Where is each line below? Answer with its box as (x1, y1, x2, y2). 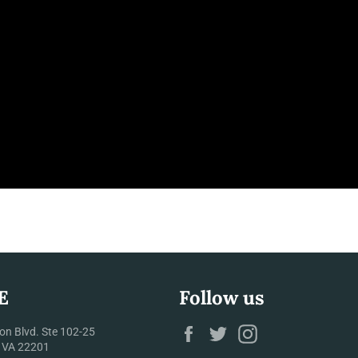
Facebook (205, 324, 254, 337)
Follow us (179, 284, 265, 310)
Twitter (235, 324, 270, 337)
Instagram (265, 324, 316, 337)
